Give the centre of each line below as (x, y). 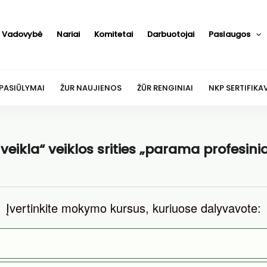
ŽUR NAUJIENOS (91, 88)
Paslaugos (229, 34)
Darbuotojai (170, 34)
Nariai (68, 34)
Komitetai (113, 34)
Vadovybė (22, 34)
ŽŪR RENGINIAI (165, 88)
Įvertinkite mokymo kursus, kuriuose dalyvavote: (133, 207)
